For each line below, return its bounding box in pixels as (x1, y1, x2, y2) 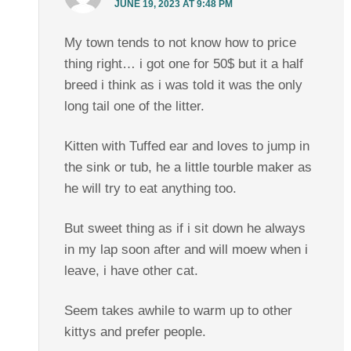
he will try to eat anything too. (63, 181, 237, 197)
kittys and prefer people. (63, 324, 206, 340)
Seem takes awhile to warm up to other (63, 303, 292, 319)
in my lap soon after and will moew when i (63, 242, 308, 258)
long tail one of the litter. (63, 99, 204, 114)
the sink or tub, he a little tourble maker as (63, 160, 312, 175)
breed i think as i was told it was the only (63, 78, 302, 93)
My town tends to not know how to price (63, 35, 296, 51)
